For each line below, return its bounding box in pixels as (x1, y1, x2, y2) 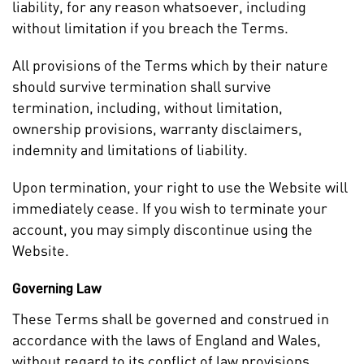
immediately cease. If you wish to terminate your (12, 199, 327, 217)
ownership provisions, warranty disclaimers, (12, 119, 302, 137)
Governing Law (12, 281, 102, 296)
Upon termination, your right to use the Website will (12, 178, 348, 196)
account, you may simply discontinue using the (12, 220, 313, 238)
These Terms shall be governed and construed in (12, 310, 329, 327)
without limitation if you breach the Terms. (12, 19, 288, 37)
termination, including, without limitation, (12, 98, 283, 116)
